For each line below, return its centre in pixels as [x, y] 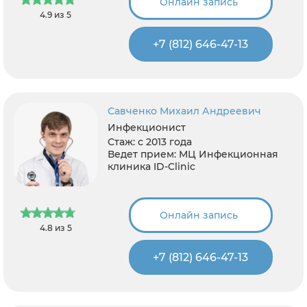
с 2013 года [165, 142]
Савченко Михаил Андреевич [185, 111]
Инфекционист [147, 127]
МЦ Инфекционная [229, 154]
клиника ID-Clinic [152, 167]
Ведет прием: [142, 154]
